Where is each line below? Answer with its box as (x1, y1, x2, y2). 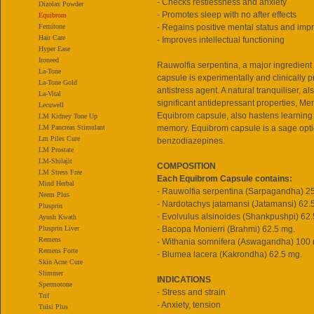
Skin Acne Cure (39, 258, 83, 266)
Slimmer (39, 269, 63, 277)
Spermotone (39, 280, 72, 288)
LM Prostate (39, 146, 74, 153)
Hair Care (39, 34, 65, 41)
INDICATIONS (157, 275, 211, 285)
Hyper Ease (39, 45, 70, 53)
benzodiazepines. (157, 136, 225, 146)
